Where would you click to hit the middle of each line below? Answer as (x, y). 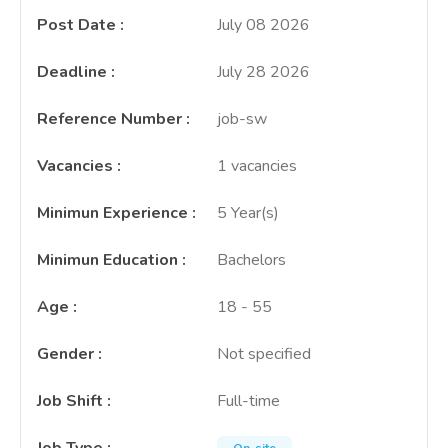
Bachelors (251, 260)
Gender (65, 354)
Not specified (264, 354)
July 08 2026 (263, 25)
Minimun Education (107, 260)
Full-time (248, 401)
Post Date (76, 25)
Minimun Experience (112, 213)
